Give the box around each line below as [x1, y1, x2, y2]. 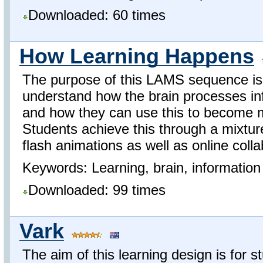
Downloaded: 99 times [28, 182, 166, 198]
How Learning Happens [19, 44, 254, 68]
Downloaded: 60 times [28, 7, 166, 23]
